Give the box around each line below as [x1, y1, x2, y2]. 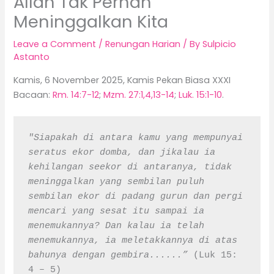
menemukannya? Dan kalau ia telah [28, 221, 204, 231]
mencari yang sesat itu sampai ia [28, 206, 204, 217]
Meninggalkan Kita [13, 10, 169, 34]
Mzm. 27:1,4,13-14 [103, 88, 175, 101]
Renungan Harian [105, 38, 181, 51]
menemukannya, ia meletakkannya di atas [28, 235, 237, 246]
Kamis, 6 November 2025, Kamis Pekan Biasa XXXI [13, 73, 231, 86]
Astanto [13, 51, 50, 64]
